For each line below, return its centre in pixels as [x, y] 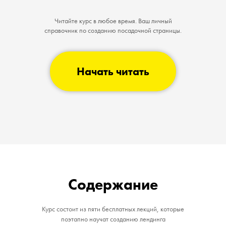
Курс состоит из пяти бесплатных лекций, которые [113, 209]
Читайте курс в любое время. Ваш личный [113, 21]
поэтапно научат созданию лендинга [113, 219]
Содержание [113, 185]
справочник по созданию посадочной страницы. [113, 30]
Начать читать [113, 71]
